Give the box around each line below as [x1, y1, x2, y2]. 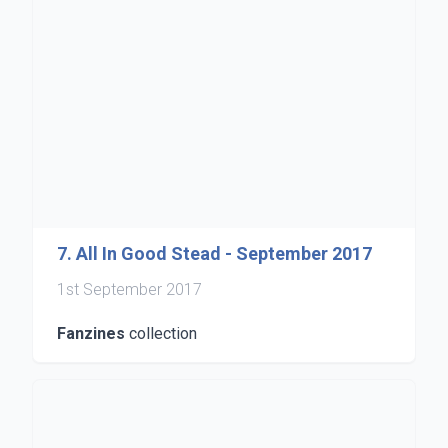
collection [125, 324, 197, 343]
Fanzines [57, 324, 125, 343]
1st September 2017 [57, 280, 202, 299]
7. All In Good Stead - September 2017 [57, 243, 372, 264]
